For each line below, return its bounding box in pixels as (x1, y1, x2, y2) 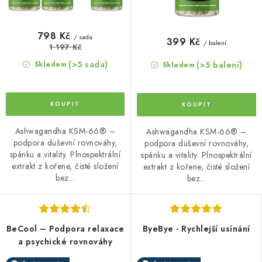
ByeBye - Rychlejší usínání (142, 222, 250, 235)
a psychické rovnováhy (18, 235, 113, 247)
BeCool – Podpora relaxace (6, 222, 125, 235)
